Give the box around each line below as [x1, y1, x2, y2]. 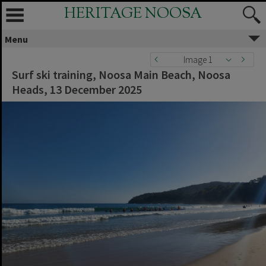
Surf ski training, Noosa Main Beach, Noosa [12, 67, 230, 82]
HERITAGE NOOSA [64, 4, 202, 25]
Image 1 [183, 54, 213, 65]
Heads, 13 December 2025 [12, 82, 142, 97]
